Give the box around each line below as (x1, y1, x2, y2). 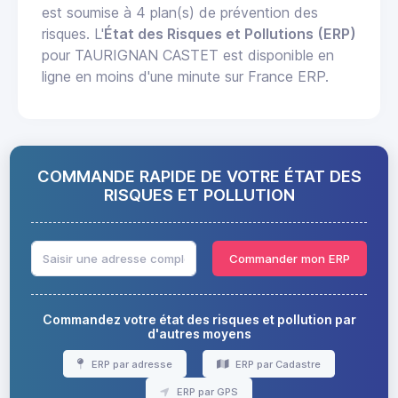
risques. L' (42, 25, 104, 44)
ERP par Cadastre (232, 357, 321, 370)
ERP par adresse (88, 357, 172, 370)
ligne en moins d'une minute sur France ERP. (42, 68, 329, 86)
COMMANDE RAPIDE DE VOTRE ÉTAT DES (36, 166, 362, 187)
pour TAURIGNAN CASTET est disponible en (42, 46, 334, 65)
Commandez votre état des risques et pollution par (42, 311, 356, 327)
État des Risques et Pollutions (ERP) (104, 25, 356, 44)
